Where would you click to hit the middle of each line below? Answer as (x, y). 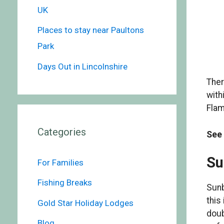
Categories (61, 132)
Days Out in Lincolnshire (82, 66)
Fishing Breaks (64, 183)
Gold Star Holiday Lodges (85, 203)
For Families (60, 162)
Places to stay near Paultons (90, 30)
